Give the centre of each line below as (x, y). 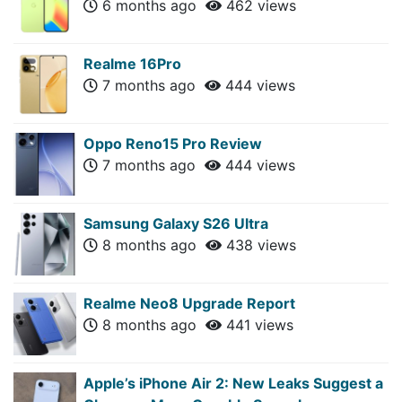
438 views (259, 245)
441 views (258, 324)
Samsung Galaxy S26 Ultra (176, 223)
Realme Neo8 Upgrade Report (189, 303)
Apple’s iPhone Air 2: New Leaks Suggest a (233, 383)
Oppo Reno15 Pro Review (173, 143)
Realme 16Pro (132, 63)
